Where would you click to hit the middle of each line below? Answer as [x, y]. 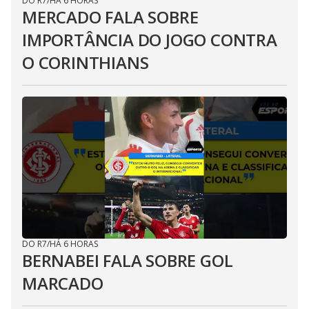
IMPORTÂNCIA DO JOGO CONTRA [150, 40]
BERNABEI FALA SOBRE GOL [128, 260]
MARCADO [63, 283]
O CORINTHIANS [86, 62]
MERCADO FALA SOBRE [110, 17]
